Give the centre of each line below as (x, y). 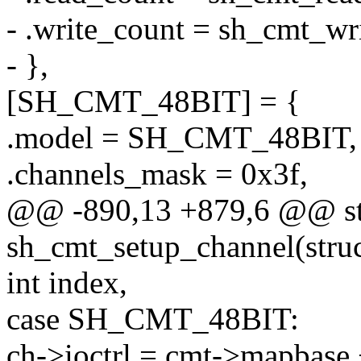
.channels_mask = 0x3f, (157, 174)
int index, (67, 283)
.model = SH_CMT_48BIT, (182, 138)
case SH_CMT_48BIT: (153, 319)
